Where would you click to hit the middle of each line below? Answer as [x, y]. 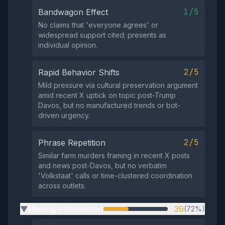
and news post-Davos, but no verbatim [102, 165]
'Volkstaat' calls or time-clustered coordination [115, 176]
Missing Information [65, 209]
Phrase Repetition [72, 143]
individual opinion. [68, 45]
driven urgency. [64, 115]
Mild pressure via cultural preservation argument [118, 85]
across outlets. [62, 186]
